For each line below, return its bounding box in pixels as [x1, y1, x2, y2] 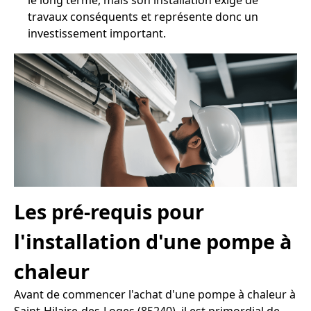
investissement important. [28, 26, 166, 41]
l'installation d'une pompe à [14, 228, 292, 255]
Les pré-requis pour [14, 198, 204, 226]
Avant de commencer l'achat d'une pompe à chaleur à [14, 287, 296, 303]
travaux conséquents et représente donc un [28, 9, 258, 24]
